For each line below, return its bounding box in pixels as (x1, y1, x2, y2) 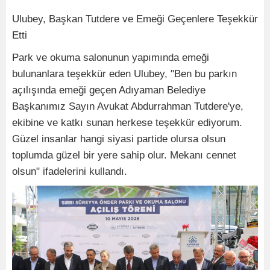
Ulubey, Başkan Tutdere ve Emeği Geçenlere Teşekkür (12, 13, 258, 25)
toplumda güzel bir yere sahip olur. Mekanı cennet (12, 149, 236, 162)
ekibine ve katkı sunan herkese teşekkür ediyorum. (12, 117, 242, 129)
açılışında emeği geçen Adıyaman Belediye (12, 84, 206, 96)
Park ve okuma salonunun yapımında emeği (12, 52, 209, 64)
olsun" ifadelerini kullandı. (12, 166, 127, 178)
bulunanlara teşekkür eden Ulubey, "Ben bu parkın (12, 68, 237, 80)
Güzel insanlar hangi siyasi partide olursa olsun (12, 133, 225, 145)
